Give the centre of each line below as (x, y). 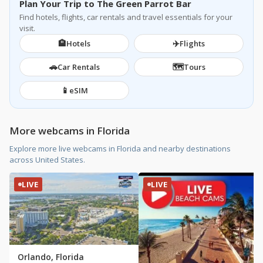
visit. (27, 28)
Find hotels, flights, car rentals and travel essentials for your (126, 17)
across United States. (47, 160)
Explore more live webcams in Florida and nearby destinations (120, 149)
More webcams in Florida (70, 131)
